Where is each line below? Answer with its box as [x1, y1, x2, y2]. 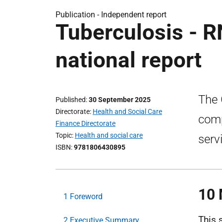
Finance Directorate [55, 119, 115, 127]
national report [55, 47, 202, 73]
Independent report [101, 10, 166, 19]
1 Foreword [63, 192, 103, 201]
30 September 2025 [89, 96, 151, 104]
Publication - [55, 10, 101, 19]
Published [55, 96, 86, 104]
